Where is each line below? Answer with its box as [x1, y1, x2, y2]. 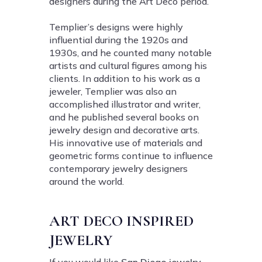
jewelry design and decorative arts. [49, 124, 199, 136]
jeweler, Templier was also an [49, 85, 177, 98]
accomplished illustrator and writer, [49, 98, 201, 111]
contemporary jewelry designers [49, 163, 188, 175]
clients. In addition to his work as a [49, 73, 200, 85]
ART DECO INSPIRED [49, 212, 194, 230]
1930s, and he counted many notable [49, 47, 212, 59]
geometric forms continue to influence [49, 150, 213, 162]
